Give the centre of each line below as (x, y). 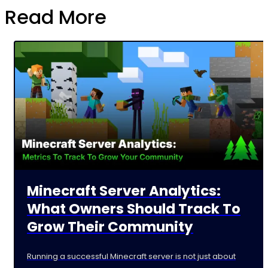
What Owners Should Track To (134, 208)
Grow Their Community (110, 226)
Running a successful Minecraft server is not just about (131, 256)
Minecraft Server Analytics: (124, 191)
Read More (56, 17)
